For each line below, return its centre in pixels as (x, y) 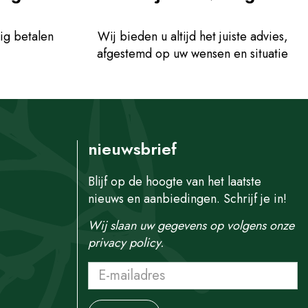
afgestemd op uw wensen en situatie (192, 54)
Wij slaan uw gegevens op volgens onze (191, 225)
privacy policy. (126, 243)
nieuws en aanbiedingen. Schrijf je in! (189, 199)
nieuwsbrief (132, 148)
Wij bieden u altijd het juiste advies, (192, 36)
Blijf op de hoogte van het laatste (175, 181)
